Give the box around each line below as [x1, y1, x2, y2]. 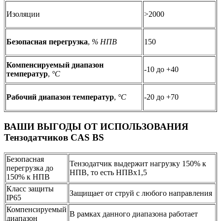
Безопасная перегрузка [6, 37, 88, 46]
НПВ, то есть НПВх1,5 [70, 168, 147, 177]
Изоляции [6, 10, 40, 19]
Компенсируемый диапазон [6, 61, 104, 70]
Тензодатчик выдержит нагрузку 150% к [70, 159, 206, 168]
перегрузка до [6, 163, 53, 172]
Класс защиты [6, 184, 54, 193]
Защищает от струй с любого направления [70, 188, 212, 197]
